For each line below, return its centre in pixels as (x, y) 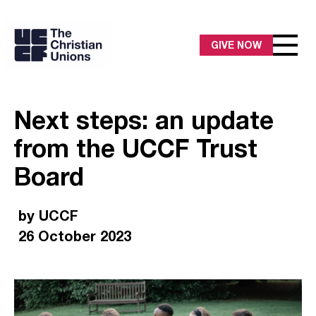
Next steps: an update (144, 120)
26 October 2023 (75, 236)
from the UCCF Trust (136, 148)
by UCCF (48, 215)
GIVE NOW (236, 44)
